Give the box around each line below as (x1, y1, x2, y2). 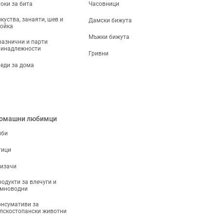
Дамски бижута (89, 17, 132, 24)
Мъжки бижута (89, 34, 130, 40)
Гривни (89, 50, 109, 57)
